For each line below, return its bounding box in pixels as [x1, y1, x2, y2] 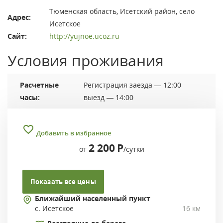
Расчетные [20, 80, 59, 90]
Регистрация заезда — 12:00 [84, 80, 181, 90]
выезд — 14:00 [84, 93, 133, 103]
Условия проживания [7, 50, 164, 71]
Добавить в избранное [36, 128, 111, 138]
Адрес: [7, 12, 31, 22]
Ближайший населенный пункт [35, 194, 150, 204]
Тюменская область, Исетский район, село [49, 6, 195, 16]
